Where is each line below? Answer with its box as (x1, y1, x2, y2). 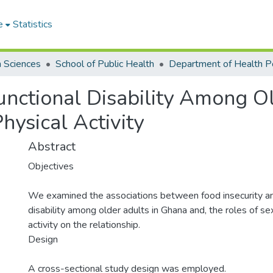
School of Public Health (55, 57, 154, 71)
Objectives (28, 160, 74, 173)
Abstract (28, 138, 76, 155)
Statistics (13, 18, 52, 31)
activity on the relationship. (28, 218, 140, 232)
